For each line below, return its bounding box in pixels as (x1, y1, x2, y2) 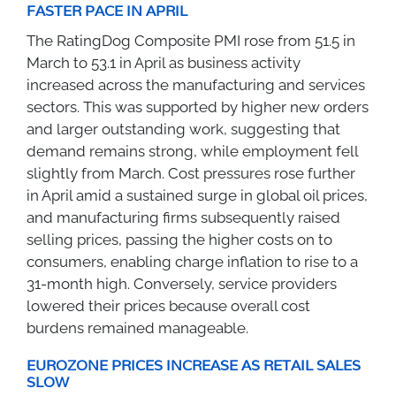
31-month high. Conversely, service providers (27, 274, 337, 293)
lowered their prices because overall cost (27, 296, 310, 315)
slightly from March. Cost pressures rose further (27, 164, 355, 182)
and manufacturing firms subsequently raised (27, 208, 340, 226)
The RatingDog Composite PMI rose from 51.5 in (27, 31, 355, 49)
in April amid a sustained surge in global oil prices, (27, 186, 368, 204)
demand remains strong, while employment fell (27, 141, 358, 160)
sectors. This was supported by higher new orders (27, 97, 369, 116)
